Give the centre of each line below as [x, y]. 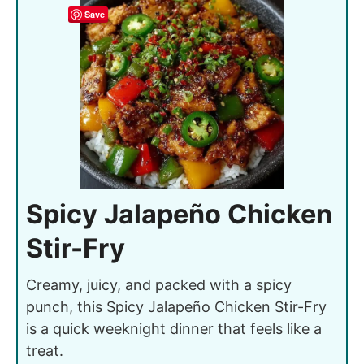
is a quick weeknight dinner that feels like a [174, 328]
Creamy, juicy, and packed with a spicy [159, 284]
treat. [45, 350]
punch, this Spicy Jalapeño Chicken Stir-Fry [176, 306]
